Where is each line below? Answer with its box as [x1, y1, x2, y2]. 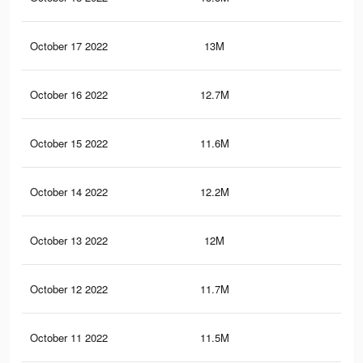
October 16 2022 [30, 87, 108, 103]
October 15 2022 [30, 135, 108, 152]
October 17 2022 [30, 38, 108, 54]
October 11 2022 [30, 330, 108, 346]
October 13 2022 [30, 233, 108, 249]
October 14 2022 [30, 184, 108, 200]
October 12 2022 [30, 281, 108, 297]
